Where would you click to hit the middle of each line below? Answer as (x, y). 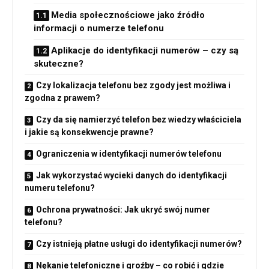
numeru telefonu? (60, 188)
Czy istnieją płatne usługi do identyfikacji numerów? (139, 243)
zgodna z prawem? (62, 98)
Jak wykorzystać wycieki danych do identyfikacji (131, 175)
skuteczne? (59, 63)
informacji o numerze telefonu (99, 28)
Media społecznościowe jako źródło (128, 15)
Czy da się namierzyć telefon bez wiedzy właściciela (139, 119)
